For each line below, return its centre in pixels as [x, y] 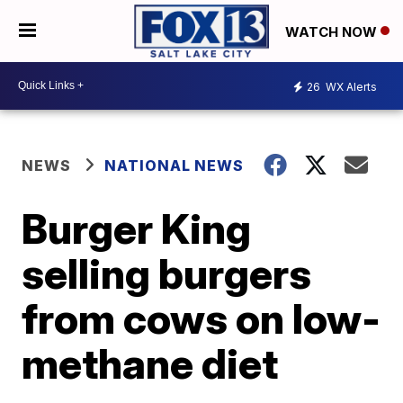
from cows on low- [201, 318]
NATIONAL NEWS [175, 165]
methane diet [150, 363]
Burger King [137, 228]
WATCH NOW [333, 31]
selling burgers [167, 273]
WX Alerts [350, 87]
